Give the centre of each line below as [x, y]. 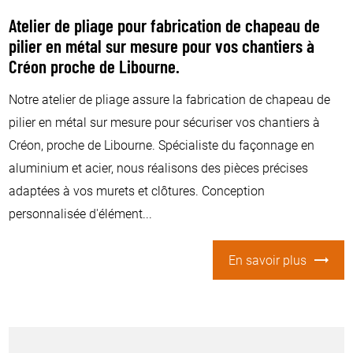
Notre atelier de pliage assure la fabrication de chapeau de [170, 98]
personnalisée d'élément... [81, 213]
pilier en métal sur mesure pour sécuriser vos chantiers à [165, 121]
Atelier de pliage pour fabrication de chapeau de [165, 28]
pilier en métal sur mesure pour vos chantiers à [162, 48]
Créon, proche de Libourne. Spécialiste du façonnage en [162, 144]
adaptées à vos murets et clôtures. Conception [137, 190]
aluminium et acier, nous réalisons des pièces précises [159, 167]
